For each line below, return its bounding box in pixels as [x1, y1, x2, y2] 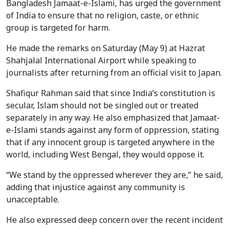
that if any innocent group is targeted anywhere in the [6, 136, 215, 148]
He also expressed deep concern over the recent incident [6, 214, 223, 226]
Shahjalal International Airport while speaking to [6, 55, 196, 66]
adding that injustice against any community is [6, 181, 185, 193]
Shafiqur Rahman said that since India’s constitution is [6, 87, 215, 99]
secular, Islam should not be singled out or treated [6, 100, 198, 111]
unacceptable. [6, 194, 59, 205]
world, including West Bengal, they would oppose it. [6, 149, 204, 161]
